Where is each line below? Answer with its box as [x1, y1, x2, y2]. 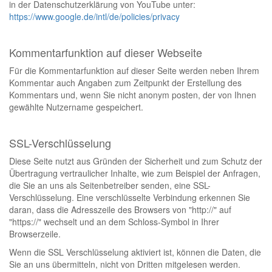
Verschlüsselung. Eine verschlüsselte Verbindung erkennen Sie [9, 191, 250, 203]
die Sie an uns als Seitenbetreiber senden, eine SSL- [9, 179, 211, 191]
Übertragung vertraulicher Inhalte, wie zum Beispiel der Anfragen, [9, 167, 260, 179]
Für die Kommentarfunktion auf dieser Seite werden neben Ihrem [9, 64, 259, 76]
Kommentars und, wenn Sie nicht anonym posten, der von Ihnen [9, 89, 256, 101]
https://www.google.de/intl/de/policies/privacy [9, 10, 180, 22]
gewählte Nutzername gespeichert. [9, 101, 143, 113]
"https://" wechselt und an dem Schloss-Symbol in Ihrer [9, 216, 219, 228]
